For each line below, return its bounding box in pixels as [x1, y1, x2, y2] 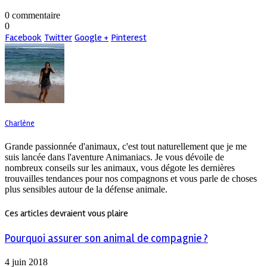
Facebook [5, 31, 42, 44]
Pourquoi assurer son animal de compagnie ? [5, 232, 208, 246]
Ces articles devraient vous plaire [5, 207, 128, 220]
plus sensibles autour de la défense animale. [5, 184, 167, 194]
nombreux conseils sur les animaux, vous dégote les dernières [5, 162, 235, 173]
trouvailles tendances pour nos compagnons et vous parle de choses [5, 173, 257, 184]
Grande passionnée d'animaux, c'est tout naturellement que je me [5, 141, 247, 151]
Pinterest [111, 31, 147, 44]
